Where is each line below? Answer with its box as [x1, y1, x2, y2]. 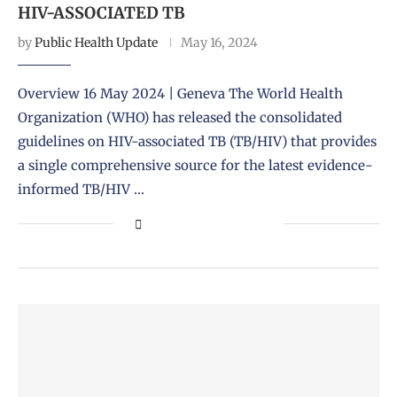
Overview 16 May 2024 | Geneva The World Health [18, 84, 343, 102]
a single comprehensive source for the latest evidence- [18, 156, 373, 174]
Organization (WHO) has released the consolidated [18, 108, 342, 126]
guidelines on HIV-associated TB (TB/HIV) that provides [18, 132, 377, 150]
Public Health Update [35, 34, 158, 51]
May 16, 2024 [181, 34, 258, 51]
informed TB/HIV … [18, 180, 144, 198]
